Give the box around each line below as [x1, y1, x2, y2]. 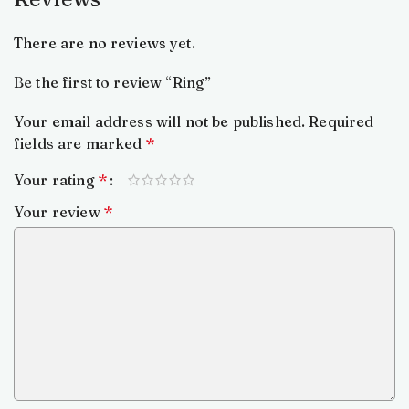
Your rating [14, 171, 99, 189]
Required [309, 112, 374, 131]
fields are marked [14, 134, 146, 152]
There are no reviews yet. [14, 34, 195, 52]
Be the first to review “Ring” [14, 73, 212, 91]
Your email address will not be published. [14, 112, 306, 131]
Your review [14, 203, 104, 221]
